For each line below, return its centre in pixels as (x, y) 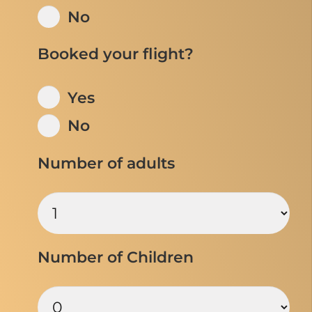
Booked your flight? (115, 54)
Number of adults (106, 163)
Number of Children (115, 257)
